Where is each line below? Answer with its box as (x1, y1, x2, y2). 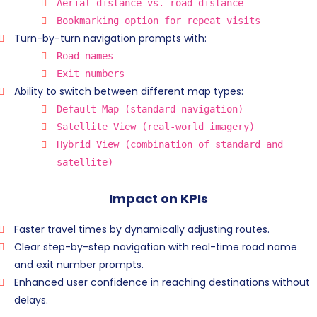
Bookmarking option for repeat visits (57, 15, 260, 27)
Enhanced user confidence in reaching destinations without (14, 275, 310, 290)
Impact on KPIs (109, 190, 208, 208)
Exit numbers (57, 68, 125, 80)
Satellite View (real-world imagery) (57, 121, 255, 133)
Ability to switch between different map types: (14, 84, 243, 99)
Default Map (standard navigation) (57, 103, 243, 115)
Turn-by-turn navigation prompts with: (14, 31, 207, 46)
